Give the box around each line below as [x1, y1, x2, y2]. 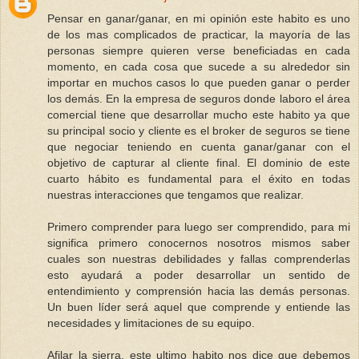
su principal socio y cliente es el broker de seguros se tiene [47, 123, 350, 137]
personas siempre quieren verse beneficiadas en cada [47, 43, 350, 57]
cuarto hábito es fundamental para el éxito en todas [47, 171, 350, 185]
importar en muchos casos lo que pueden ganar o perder [47, 75, 350, 89]
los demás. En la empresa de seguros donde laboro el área [47, 91, 350, 105]
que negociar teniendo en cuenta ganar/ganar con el [47, 139, 350, 153]
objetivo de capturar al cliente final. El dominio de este [47, 155, 350, 169]
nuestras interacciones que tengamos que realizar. [47, 188, 304, 201]
